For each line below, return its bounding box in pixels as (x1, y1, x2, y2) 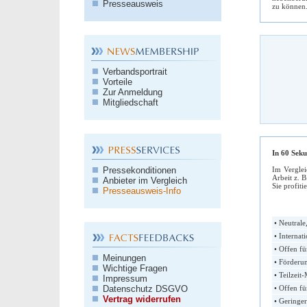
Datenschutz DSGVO (100, 284, 188, 294)
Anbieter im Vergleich (100, 175, 187, 186)
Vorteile (100, 77, 132, 87)
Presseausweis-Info (100, 186, 181, 196)
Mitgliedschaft (100, 97, 158, 108)
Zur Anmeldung (100, 87, 162, 97)
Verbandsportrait (100, 66, 167, 77)
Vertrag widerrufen (100, 294, 181, 304)
